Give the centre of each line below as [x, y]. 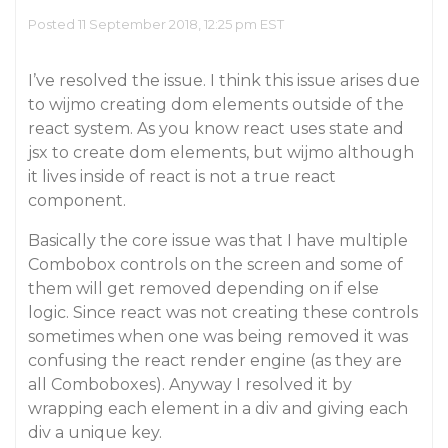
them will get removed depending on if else [203, 288]
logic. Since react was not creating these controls [223, 312]
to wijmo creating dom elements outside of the [216, 104]
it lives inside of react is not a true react [182, 176]
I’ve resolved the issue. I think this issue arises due [224, 80]
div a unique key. [95, 432]
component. [77, 200]
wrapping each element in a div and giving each [218, 408]
